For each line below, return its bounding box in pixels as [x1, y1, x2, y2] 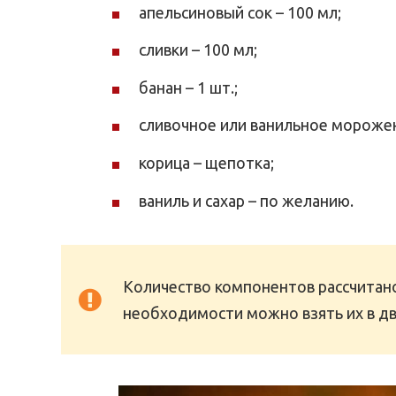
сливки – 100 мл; [139, 41, 257, 59]
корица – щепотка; [139, 153, 274, 171]
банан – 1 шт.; [139, 78, 238, 96]
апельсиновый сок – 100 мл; [139, 3, 341, 21]
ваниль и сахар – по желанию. [139, 191, 354, 209]
